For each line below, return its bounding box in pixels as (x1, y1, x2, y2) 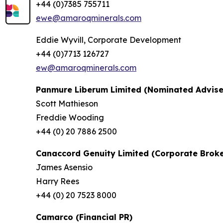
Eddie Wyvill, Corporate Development (36, 35, 181, 45)
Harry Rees (36, 176, 79, 186)
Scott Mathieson (36, 99, 98, 109)
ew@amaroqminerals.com (36, 63, 136, 73)
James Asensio (36, 162, 93, 172)
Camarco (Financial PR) (36, 212, 132, 222)
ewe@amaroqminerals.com (36, 13, 141, 23)
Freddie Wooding (36, 112, 104, 122)
